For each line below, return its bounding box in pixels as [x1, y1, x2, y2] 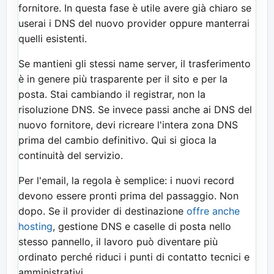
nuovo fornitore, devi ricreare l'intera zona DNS [18, 118, 238, 131]
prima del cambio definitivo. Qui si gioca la [18, 133, 217, 146]
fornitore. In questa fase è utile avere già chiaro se [18, 1, 251, 14]
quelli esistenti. [18, 32, 87, 45]
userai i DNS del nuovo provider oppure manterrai [18, 17, 250, 29]
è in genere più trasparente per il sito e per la [18, 72, 228, 85]
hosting [18, 220, 53, 232]
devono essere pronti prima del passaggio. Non [18, 189, 239, 202]
